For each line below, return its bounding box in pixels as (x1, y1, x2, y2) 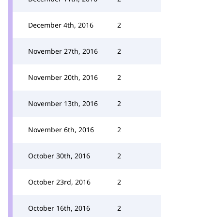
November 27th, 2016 (28, 46, 98, 56)
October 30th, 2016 (28, 151, 90, 160)
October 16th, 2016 (28, 203, 90, 213)
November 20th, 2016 (28, 73, 98, 82)
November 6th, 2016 (28, 125, 94, 134)
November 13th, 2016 (28, 99, 98, 108)
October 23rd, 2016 (28, 177, 91, 186)
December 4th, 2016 (28, 20, 93, 30)
